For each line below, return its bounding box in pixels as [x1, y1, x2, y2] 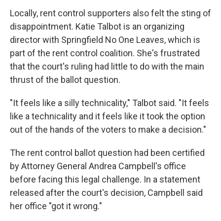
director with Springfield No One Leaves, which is [10, 35, 200, 45]
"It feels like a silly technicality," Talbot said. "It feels [10, 98, 209, 108]
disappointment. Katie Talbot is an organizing [10, 21, 184, 32]
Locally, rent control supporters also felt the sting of [10, 8, 211, 18]
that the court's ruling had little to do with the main [10, 61, 204, 72]
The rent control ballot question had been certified [10, 147, 205, 158]
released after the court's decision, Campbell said [10, 187, 203, 198]
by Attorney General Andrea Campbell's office [10, 161, 186, 171]
